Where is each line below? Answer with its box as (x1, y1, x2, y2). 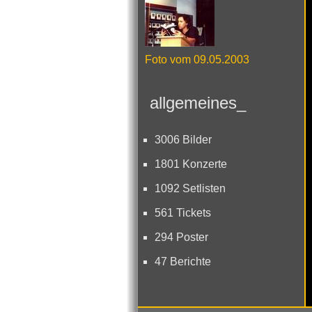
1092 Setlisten (155, 182, 226, 194)
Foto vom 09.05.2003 (145, 54, 249, 65)
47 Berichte (155, 256, 211, 267)
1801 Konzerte (155, 158, 227, 170)
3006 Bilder (155, 134, 212, 146)
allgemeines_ (145, 93, 246, 112)
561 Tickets (155, 207, 211, 219)
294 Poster (155, 231, 208, 243)
